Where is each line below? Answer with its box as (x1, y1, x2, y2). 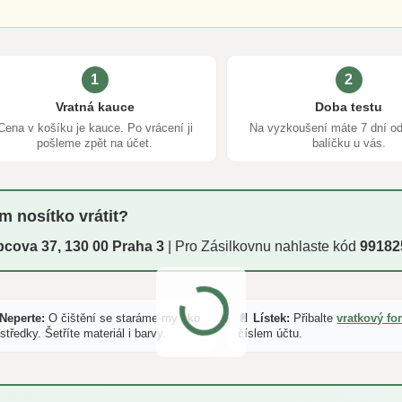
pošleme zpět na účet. (37, 135, 153, 150)
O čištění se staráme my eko (45, 310, 201, 325)
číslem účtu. (238, 326, 303, 340)
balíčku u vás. (311, 135, 386, 150)
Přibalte (290, 310, 337, 325)
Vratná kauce (55, 99, 135, 114)
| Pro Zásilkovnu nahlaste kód (163, 238, 360, 254)
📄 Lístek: (238, 310, 291, 325)
